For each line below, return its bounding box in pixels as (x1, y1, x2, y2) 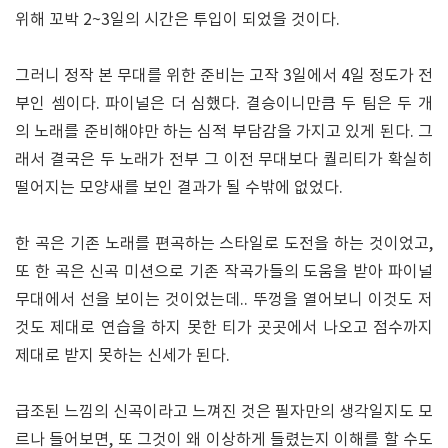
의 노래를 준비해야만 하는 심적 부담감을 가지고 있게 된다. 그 (15, 122, 433, 141)
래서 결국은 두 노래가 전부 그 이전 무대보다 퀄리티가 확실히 (15, 150, 433, 169)
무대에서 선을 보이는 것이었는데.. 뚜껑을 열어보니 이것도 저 (15, 290, 433, 309)
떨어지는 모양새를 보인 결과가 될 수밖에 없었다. (15, 178, 343, 197)
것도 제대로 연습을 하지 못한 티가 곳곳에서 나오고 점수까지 (15, 318, 433, 337)
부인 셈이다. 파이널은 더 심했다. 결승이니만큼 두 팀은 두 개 (15, 94, 433, 113)
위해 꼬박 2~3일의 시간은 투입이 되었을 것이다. (15, 10, 340, 29)
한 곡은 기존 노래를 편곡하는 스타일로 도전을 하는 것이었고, (15, 234, 433, 253)
